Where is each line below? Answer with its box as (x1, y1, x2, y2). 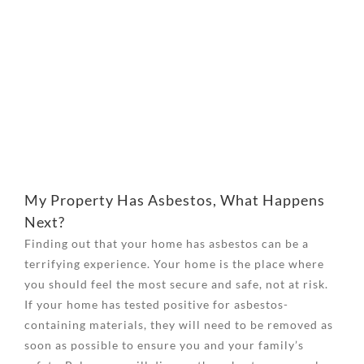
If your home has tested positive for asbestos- (24, 297, 288, 311)
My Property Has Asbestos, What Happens (24, 190, 325, 209)
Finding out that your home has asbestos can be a (24, 236, 309, 250)
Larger (24, 33, 61, 48)
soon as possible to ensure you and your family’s (24, 337, 304, 352)
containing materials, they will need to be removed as (24, 317, 333, 331)
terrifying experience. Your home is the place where (24, 256, 324, 271)
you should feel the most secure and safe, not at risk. (24, 276, 328, 291)
